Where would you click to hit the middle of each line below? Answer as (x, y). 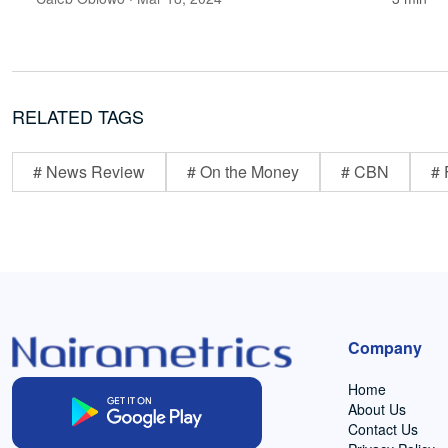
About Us (377, 408)
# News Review (89, 171)
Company (385, 347)
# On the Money (243, 171)
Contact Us (383, 428)
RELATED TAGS (78, 115)
